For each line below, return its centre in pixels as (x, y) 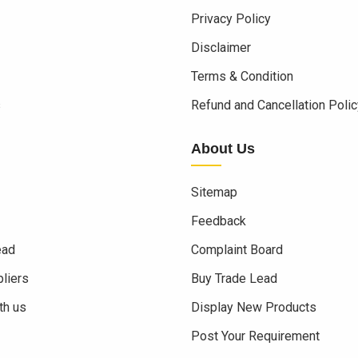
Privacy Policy (231, 19)
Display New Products (254, 308)
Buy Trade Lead (234, 279)
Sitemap (214, 193)
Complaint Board (237, 250)
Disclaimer (221, 48)
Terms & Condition (242, 77)
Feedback (219, 221)
